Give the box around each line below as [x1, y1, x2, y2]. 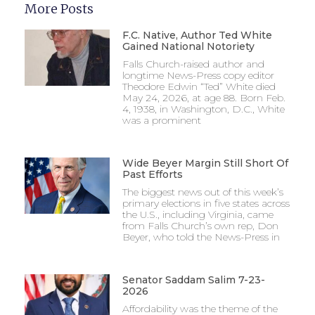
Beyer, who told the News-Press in [122, 230, 280, 243]
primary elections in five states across [122, 196, 290, 210]
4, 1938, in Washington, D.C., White [122, 102, 285, 115]
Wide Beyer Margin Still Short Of [122, 156, 288, 169]
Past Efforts [122, 167, 183, 181]
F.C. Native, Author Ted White [122, 28, 272, 41]
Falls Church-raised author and [122, 57, 264, 70]
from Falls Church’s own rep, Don [122, 219, 278, 232]
